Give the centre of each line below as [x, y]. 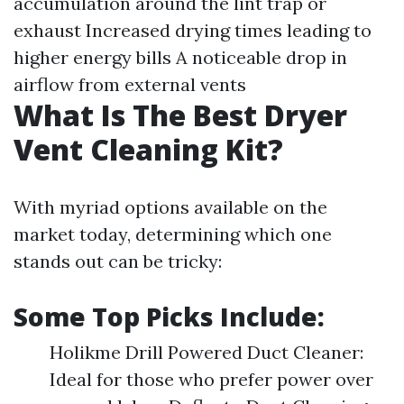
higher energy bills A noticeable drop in [180, 58]
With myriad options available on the [170, 207]
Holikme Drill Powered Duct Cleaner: [207, 353]
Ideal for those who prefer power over [211, 380]
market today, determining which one [173, 234]
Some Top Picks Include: [169, 317]
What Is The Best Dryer [180, 115]
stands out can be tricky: [118, 262]
